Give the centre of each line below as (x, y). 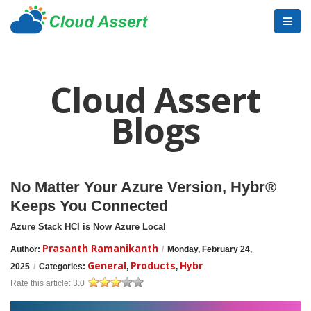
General (107, 266)
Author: (26, 249)
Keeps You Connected (89, 206)
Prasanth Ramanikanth (100, 248)
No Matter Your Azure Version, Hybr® (143, 187)
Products (153, 266)
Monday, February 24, (210, 249)
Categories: (63, 267)
